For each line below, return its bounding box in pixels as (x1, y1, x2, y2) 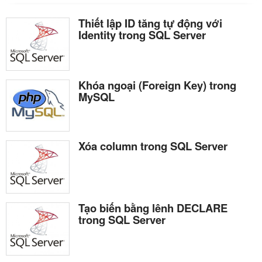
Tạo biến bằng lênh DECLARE (78, 199, 227, 216)
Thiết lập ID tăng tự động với (78, 15, 222, 31)
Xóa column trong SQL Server (78, 137, 227, 154)
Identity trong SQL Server (78, 26, 206, 43)
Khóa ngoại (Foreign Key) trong (78, 77, 236, 93)
